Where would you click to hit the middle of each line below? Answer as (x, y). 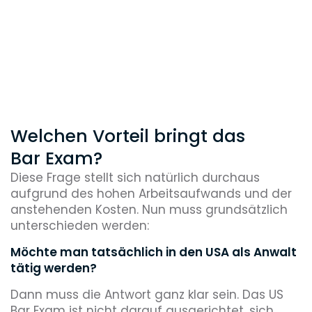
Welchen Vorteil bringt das (128, 136)
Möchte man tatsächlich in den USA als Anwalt (154, 252)
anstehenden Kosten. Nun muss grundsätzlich (149, 210)
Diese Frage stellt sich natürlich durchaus (135, 178)
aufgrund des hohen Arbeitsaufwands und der (151, 194)
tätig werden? (55, 268)
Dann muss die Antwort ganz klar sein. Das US (147, 295)
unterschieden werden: (81, 226)
